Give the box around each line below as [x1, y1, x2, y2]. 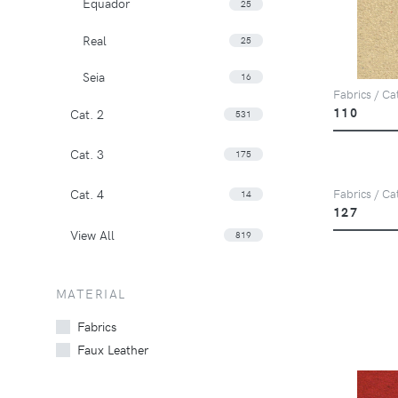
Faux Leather [77, 339, 148, 358]
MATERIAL [56, 284, 126, 303]
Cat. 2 [70, 104, 104, 123]
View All [70, 225, 115, 243]
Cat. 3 [70, 144, 104, 163]
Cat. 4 [70, 185, 104, 203]
